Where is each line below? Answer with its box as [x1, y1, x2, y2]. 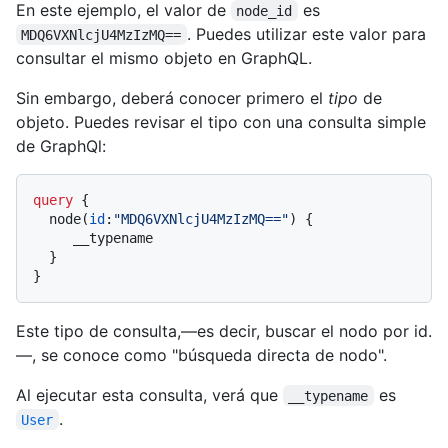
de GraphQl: [16, 135, 106, 156]
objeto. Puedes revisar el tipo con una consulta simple [16, 111, 426, 132]
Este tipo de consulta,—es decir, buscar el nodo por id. [16, 320, 432, 341]
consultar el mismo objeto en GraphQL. [16, 47, 312, 68]
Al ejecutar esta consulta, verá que [16, 384, 283, 405]
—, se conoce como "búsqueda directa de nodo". [16, 344, 387, 365]
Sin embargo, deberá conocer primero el [16, 87, 328, 108]
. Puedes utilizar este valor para [186, 23, 431, 44]
